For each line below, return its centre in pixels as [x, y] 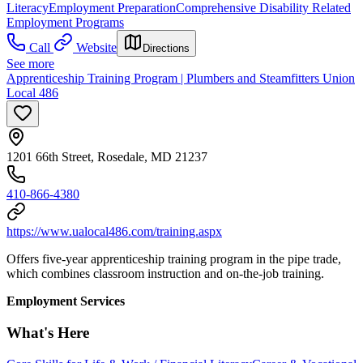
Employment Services [66, 301]
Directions [166, 49]
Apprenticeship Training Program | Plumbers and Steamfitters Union [181, 79]
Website [96, 48]
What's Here [48, 332]
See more [30, 64]
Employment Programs [65, 23]
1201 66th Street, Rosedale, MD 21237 [107, 157]
